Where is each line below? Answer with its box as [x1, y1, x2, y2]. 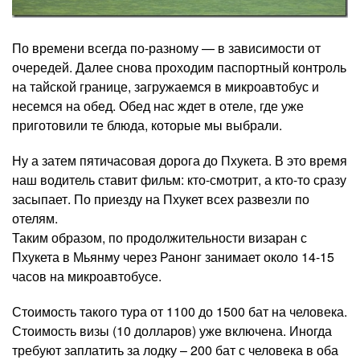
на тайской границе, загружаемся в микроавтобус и [12, 76, 319, 96]
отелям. [12, 208, 58, 227]
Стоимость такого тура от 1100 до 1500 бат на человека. [12, 301, 347, 321]
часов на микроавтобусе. [12, 266, 162, 285]
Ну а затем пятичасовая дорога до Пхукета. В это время [12, 150, 347, 170]
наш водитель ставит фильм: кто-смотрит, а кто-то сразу [12, 170, 346, 189]
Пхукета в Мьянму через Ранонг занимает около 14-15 [12, 247, 334, 266]
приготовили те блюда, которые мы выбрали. [12, 115, 282, 134]
